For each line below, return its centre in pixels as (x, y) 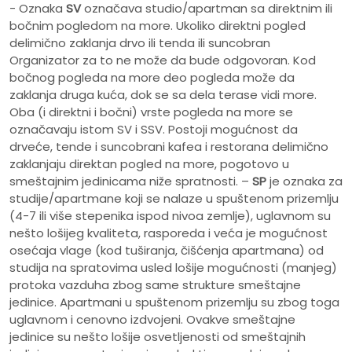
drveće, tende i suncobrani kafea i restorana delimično (169, 147)
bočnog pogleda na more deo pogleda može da (152, 78)
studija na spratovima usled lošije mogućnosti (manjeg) (173, 268)
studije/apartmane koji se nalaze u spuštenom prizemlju (174, 199)
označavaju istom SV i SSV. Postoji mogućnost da (154, 130)
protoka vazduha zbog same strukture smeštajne (155, 285)
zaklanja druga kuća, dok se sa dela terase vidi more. (163, 95)
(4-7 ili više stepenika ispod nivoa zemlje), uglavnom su (170, 216)
